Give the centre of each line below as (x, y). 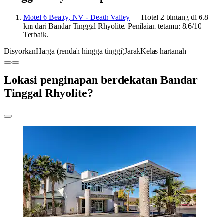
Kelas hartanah (163, 51)
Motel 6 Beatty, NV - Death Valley (77, 17)
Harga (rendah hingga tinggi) (80, 51)
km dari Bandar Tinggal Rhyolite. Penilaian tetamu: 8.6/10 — (117, 26)
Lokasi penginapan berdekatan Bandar (101, 80)
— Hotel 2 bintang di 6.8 (169, 17)
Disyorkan (20, 51)
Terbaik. (36, 34)
